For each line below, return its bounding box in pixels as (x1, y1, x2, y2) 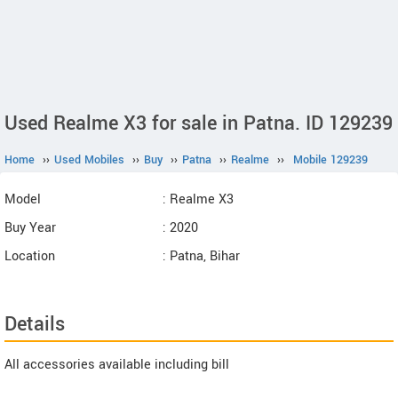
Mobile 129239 (293, 152, 368, 168)
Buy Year (4, 219, 56, 237)
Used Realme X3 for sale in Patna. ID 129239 (4, 109, 393, 138)
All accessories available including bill (4, 355, 229, 374)
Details (4, 310, 65, 338)
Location (4, 247, 55, 266)
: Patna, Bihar (163, 247, 240, 266)
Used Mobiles (54, 152, 124, 168)
